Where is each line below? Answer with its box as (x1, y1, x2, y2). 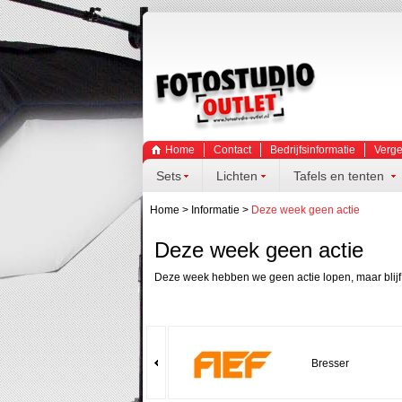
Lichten (215, 169, 258, 183)
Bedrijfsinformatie (269, 144, 355, 156)
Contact (213, 144, 251, 156)
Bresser (311, 357, 349, 370)
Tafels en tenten (293, 169, 384, 183)
